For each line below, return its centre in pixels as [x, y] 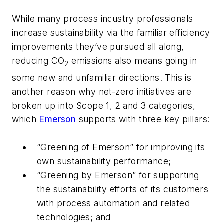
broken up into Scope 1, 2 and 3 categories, [104, 105]
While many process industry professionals [103, 19]
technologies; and [74, 217]
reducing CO [38, 61]
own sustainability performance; [104, 161]
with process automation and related [113, 203]
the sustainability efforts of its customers [123, 189]
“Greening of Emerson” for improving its [121, 147]
